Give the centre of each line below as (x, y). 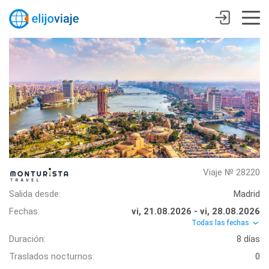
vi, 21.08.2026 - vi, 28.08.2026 (196, 211)
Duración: (27, 239)
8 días (248, 239)
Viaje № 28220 (231, 172)
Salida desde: (35, 194)
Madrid (247, 194)
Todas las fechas (221, 223)
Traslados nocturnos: (52, 257)
